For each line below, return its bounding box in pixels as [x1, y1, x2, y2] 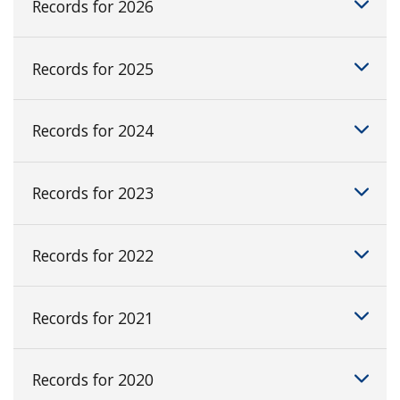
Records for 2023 [31, 182, 154, 204]
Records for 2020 [31, 369, 154, 391]
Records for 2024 [31, 120, 154, 142]
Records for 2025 [31, 57, 154, 79]
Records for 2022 [31, 244, 154, 266]
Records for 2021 [31, 306, 154, 329]
